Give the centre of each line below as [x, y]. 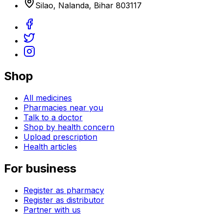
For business [40, 169]
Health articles [50, 147]
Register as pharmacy [64, 190]
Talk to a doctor [53, 118]
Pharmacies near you [63, 108]
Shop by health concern [69, 127]
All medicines [48, 98]
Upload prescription [60, 137]
